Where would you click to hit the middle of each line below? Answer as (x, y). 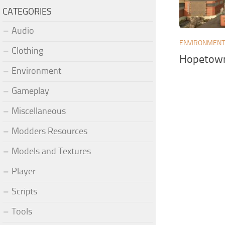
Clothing (27, 50)
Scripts (24, 191)
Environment (36, 71)
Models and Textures (51, 151)
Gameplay (30, 91)
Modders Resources (49, 131)
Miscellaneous (39, 111)
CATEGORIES (27, 11)
